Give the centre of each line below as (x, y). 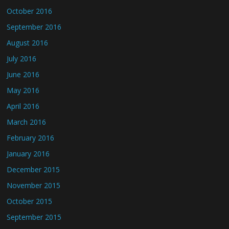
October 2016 (30, 11)
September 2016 (34, 27)
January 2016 (28, 154)
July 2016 (22, 59)
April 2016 (23, 106)
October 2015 (30, 201)
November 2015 (34, 185)
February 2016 (31, 138)
